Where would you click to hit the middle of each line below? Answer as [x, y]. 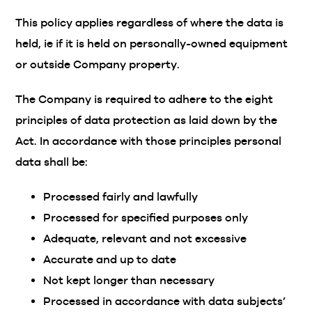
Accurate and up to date [110, 259]
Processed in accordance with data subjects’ [165, 301]
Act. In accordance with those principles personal [149, 141]
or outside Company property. [98, 64]
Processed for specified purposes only [146, 218]
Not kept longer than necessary [129, 280]
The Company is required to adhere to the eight [145, 99]
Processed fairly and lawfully [121, 197]
